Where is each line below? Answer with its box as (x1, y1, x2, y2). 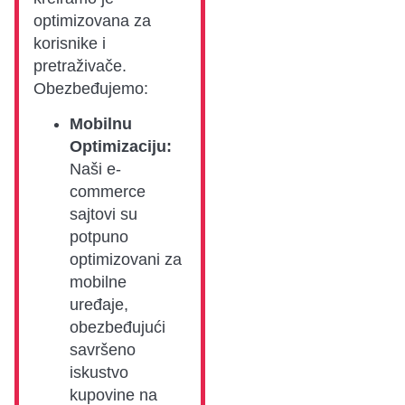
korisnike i (33, 33, 106, 52)
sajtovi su (70, 204, 137, 223)
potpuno (70, 227, 128, 246)
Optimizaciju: (70, 137, 172, 155)
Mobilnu (70, 114, 132, 133)
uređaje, (70, 295, 128, 314)
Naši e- (70, 159, 121, 178)
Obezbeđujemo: (33, 79, 148, 98)
